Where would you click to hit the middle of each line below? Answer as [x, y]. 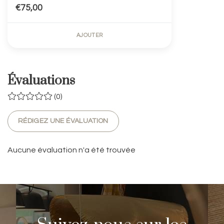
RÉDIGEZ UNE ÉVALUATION [63, 121]
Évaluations [41, 81]
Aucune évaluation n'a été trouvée [71, 150]
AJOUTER [90, 35]
